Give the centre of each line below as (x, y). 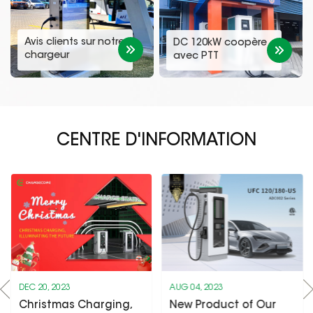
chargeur (47, 56)
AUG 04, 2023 (196, 287)
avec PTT (196, 56)
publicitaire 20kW (66, 69)
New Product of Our (223, 305)
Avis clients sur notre (74, 42)
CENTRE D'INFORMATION (156, 141)
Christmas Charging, (75, 305)
